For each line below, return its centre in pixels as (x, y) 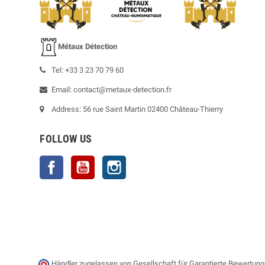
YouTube (110, 161)
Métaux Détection (88, 46)
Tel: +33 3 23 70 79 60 (88, 70)
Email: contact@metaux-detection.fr (112, 89)
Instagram (143, 161)
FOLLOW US (66, 138)
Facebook (80, 161)
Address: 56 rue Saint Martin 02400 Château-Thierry (138, 109)
